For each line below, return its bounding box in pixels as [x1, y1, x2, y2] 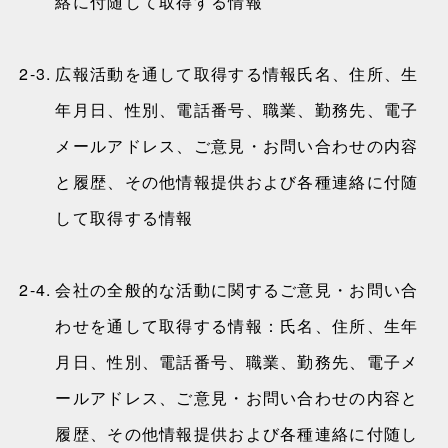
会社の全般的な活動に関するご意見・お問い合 [55, 278, 419, 301]
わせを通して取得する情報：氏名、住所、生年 [55, 314, 419, 337]
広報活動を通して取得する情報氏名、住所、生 [55, 62, 419, 85]
